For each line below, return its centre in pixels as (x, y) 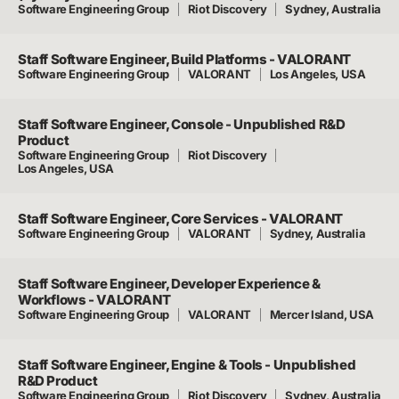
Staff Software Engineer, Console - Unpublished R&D (182, 124)
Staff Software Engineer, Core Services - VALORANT (180, 219)
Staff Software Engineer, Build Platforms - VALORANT (185, 59)
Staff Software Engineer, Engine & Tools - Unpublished (187, 365)
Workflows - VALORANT (94, 300)
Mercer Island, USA (322, 314)
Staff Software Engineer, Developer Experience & (169, 284)
